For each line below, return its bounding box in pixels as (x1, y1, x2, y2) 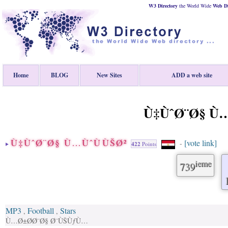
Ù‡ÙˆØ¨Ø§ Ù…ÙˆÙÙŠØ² (11, 136, 131, 149)
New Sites (96, 71, 122, 79)
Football (27, 205, 54, 216)
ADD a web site (172, 71, 212, 79)
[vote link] (184, 137, 217, 148)
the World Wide (178, 2, 213, 9)
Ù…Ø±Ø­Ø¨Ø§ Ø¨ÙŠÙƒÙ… (6, 216, 88, 225)
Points (140, 140, 156, 148)
